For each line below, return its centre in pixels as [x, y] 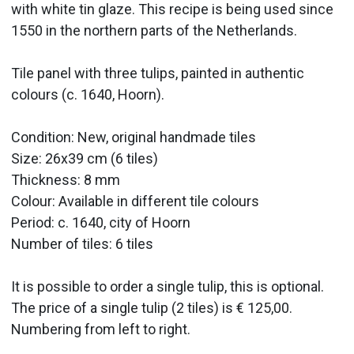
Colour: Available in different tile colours [136, 201]
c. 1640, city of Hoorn [124, 223]
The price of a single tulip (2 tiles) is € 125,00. [152, 308]
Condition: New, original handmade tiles [134, 137]
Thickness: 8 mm [66, 180]
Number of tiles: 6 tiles [83, 244]
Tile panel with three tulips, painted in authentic [158, 73]
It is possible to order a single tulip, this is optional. [168, 287]
